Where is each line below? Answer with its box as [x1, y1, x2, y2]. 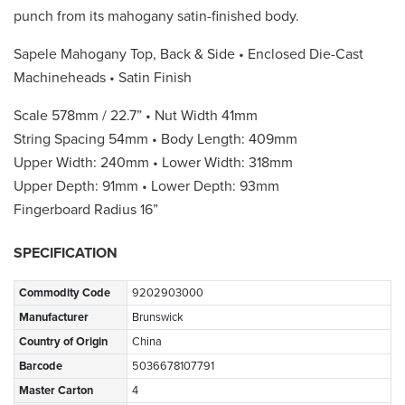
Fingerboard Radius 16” [14, 200, 158, 219]
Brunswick [132, 309, 184, 325]
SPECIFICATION [14, 243, 118, 262]
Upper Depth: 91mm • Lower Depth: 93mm [14, 176, 279, 195]
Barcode [19, 358, 62, 373]
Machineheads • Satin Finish [14, 68, 192, 87]
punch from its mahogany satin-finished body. [14, 6, 299, 25]
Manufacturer [19, 309, 89, 325]
